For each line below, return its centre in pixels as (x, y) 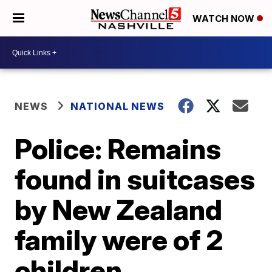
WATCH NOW (225, 19)
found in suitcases (135, 179)
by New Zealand (119, 209)
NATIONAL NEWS (118, 106)
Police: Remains (118, 149)
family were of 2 (119, 240)
